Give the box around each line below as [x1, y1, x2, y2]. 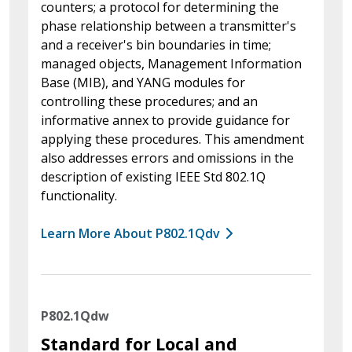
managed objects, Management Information [41, 54, 302, 72]
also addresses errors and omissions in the [41, 148, 294, 167]
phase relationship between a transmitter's [41, 16, 296, 35]
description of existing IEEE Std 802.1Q [41, 167, 266, 185]
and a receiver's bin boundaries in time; [41, 35, 271, 53]
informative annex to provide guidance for [41, 111, 290, 129]
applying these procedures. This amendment [41, 130, 304, 148]
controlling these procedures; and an [41, 92, 258, 110]
